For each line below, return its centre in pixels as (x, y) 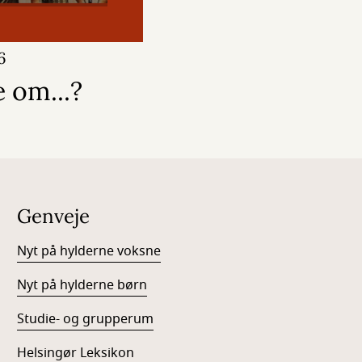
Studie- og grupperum (86, 319)
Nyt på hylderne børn (82, 285)
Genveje (54, 216)
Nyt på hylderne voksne (89, 251)
